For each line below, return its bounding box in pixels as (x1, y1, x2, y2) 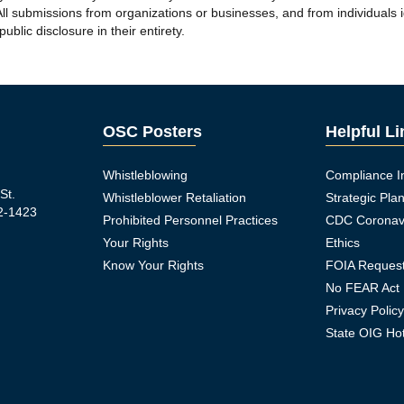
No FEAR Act (326, 280, 400, 295)
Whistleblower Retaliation (102, 190, 246, 205)
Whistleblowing (102, 168, 188, 182)
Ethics (326, 235, 361, 250)
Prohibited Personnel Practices (102, 213, 278, 227)
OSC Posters (102, 123, 202, 141)
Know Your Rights (102, 258, 204, 272)
